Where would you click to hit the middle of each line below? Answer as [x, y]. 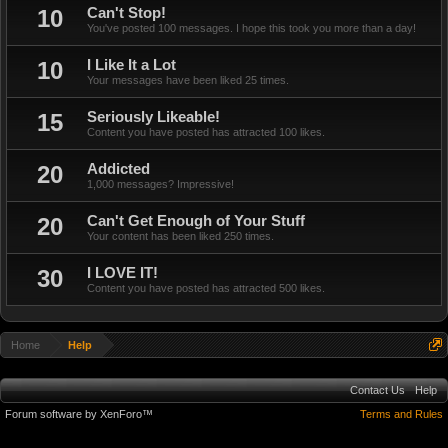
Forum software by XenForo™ [79, 414]
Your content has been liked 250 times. [180, 236]
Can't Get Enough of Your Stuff [196, 221]
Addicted [118, 169]
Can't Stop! [126, 13]
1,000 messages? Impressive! [160, 184]
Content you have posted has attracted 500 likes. [206, 288]
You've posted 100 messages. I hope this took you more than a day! [251, 28]
